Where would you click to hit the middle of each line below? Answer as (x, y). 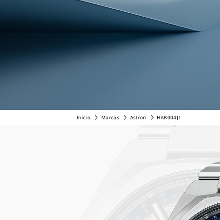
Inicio (84, 117)
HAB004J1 (169, 117)
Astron (139, 117)
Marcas (110, 117)
